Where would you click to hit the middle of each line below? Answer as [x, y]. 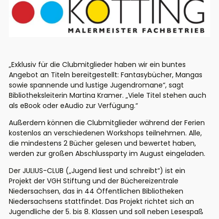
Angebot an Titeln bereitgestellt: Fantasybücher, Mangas [106, 75]
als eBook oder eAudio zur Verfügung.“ [73, 106]
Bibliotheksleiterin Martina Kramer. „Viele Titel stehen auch [108, 96]
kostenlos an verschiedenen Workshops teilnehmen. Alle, [105, 133]
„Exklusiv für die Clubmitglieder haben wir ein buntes [97, 65]
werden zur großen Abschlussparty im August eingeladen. [107, 154]
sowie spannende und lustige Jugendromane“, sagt [96, 85]
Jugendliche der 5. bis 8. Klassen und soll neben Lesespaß [106, 212]
